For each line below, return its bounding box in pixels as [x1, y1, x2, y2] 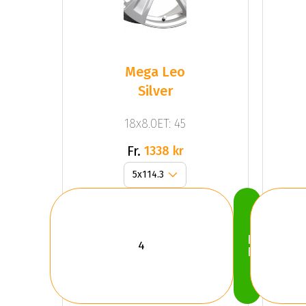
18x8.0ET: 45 [124, 115, 186, 131]
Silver [137, 83, 173, 100]
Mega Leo [125, 64, 186, 81]
